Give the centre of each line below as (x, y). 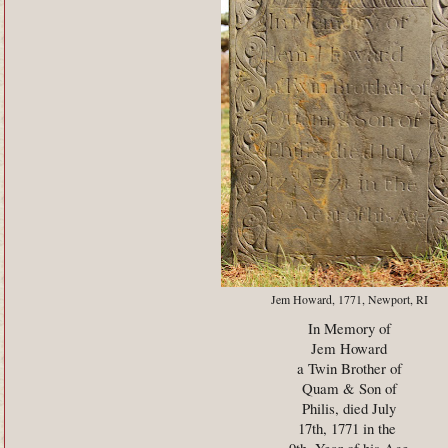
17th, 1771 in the (349, 428)
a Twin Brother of (349, 368)
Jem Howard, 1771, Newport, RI (349, 299)
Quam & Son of (349, 388)
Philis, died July (349, 408)
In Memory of (349, 328)
